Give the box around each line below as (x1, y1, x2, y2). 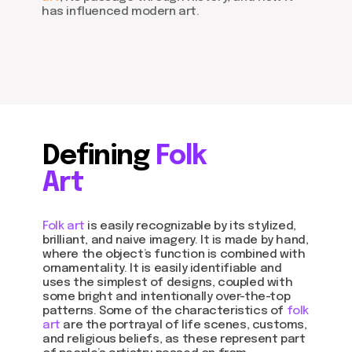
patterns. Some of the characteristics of (42, 305, 287, 317)
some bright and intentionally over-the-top (42, 291, 291, 303)
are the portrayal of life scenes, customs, (63, 319, 307, 332)
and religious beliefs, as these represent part (42, 333, 306, 346)
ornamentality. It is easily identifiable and (42, 262, 282, 275)
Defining (42, 143, 156, 170)
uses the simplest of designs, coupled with (42, 277, 293, 289)
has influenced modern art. (42, 5, 200, 18)
